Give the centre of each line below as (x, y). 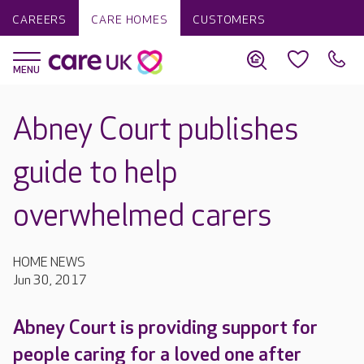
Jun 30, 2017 (50, 281)
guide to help (95, 173)
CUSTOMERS (229, 20)
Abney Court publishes (156, 130)
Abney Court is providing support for (165, 328)
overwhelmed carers (143, 217)
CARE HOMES (130, 20)
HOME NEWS (49, 263)
